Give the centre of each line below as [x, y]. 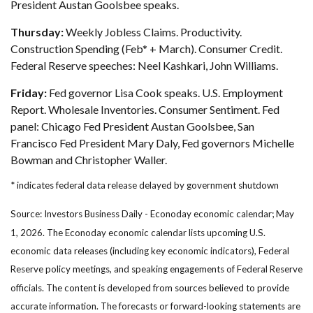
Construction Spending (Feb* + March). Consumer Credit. [146, 49]
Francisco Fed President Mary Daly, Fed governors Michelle [152, 143]
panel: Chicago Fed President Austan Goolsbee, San [132, 126]
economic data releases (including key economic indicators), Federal [150, 251]
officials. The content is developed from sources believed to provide [150, 287]
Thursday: [37, 32]
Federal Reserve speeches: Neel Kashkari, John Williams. [144, 66]
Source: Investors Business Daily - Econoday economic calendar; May [152, 214]
